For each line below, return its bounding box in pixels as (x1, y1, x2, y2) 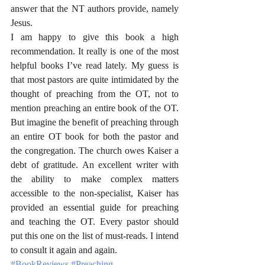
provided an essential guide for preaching (11, 202, 179, 212)
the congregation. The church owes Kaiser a (11, 146, 179, 156)
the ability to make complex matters (11, 174, 179, 184)
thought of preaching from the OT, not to (11, 89, 179, 99)
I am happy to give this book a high (11, 32, 179, 42)
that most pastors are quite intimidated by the (11, 75, 179, 85)
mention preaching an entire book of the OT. (11, 103, 179, 113)
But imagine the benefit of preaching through (11, 117, 179, 127)
